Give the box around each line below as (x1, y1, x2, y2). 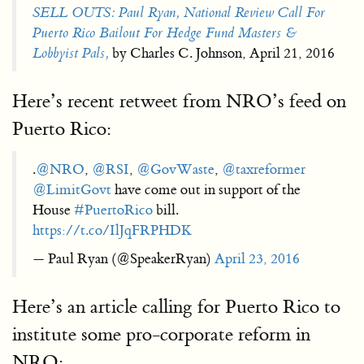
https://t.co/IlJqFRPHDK (32, 222, 192, 239)
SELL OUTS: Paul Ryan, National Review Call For (32, 4, 325, 21)
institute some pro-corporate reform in (12, 323, 310, 346)
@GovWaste (136, 161, 214, 178)
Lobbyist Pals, (32, 45, 109, 62)
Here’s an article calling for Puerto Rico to (12, 295, 340, 318)
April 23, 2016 (214, 250, 300, 267)
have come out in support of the (111, 181, 301, 198)
